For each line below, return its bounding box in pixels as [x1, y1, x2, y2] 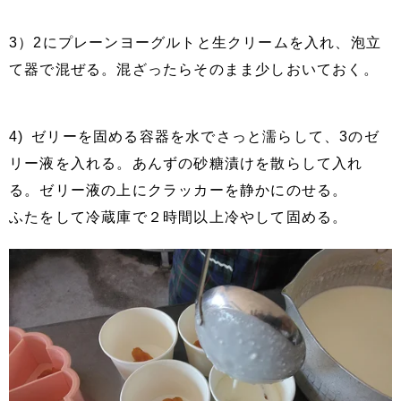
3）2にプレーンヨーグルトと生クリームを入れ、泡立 [9, 35, 381, 50]
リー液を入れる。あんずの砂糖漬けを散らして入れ [9, 156, 363, 171]
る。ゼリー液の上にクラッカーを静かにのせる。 [9, 183, 348, 198]
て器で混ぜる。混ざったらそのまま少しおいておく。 [9, 62, 379, 77]
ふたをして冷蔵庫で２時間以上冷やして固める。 [9, 209, 348, 225]
